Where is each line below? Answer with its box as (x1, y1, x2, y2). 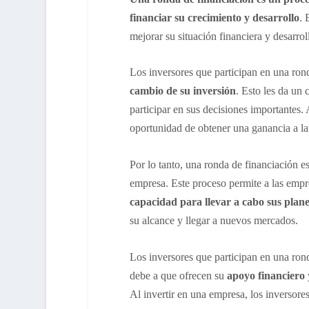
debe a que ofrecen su (129, 269, 224, 281)
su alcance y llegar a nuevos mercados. (129, 214, 298, 226)
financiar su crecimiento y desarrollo (129, 11, 299, 23)
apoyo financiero (223, 269, 308, 281)
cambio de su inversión (129, 85, 236, 97)
